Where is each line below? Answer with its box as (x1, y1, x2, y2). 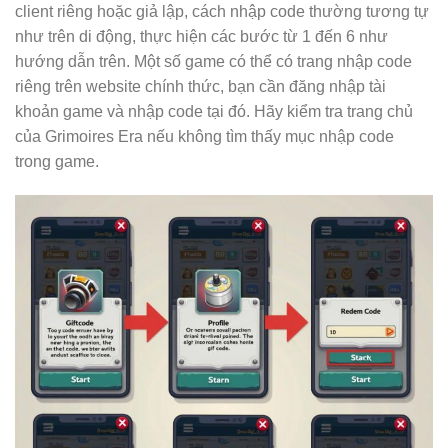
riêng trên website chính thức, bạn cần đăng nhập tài (15, 77, 386, 95)
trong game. (15, 152, 99, 170)
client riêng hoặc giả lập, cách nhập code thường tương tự (15, 2, 429, 20)
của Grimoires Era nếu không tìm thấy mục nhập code (15, 127, 394, 145)
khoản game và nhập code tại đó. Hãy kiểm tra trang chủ (15, 102, 413, 120)
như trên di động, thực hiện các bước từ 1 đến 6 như (15, 27, 388, 45)
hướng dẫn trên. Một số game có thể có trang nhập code (15, 52, 412, 70)
